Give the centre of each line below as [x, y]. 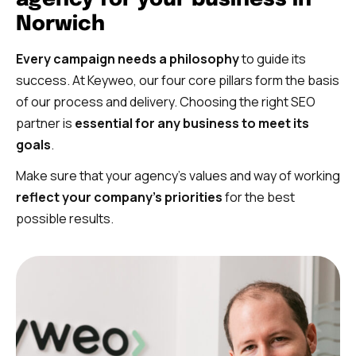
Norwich [60, 24]
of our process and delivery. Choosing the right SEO [166, 101]
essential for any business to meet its [192, 123]
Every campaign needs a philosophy [128, 58]
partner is [45, 123]
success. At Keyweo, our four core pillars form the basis [178, 80]
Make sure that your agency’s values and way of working [178, 176]
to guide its [273, 58]
